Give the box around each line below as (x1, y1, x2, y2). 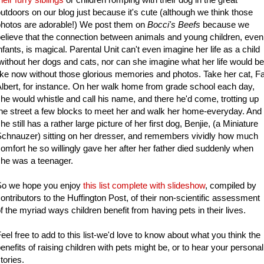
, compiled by (205, 180, 256, 191)
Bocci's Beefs (147, 19, 200, 30)
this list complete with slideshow (83, 180, 205, 191)
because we (200, 19, 249, 30)
